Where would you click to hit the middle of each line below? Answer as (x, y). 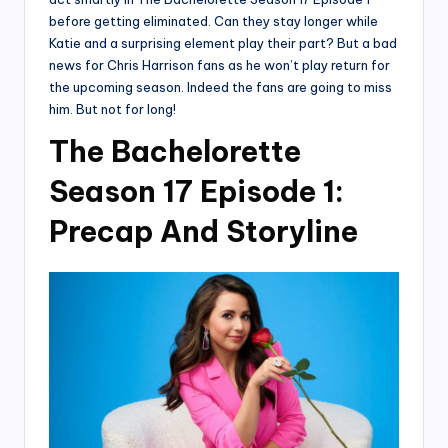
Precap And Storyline (203, 232)
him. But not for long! (112, 109)
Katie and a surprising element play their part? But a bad (223, 43)
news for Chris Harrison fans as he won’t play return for (219, 65)
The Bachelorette (175, 152)
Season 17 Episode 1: (196, 192)
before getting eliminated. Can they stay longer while (213, 21)
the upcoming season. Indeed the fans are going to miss (220, 87)
